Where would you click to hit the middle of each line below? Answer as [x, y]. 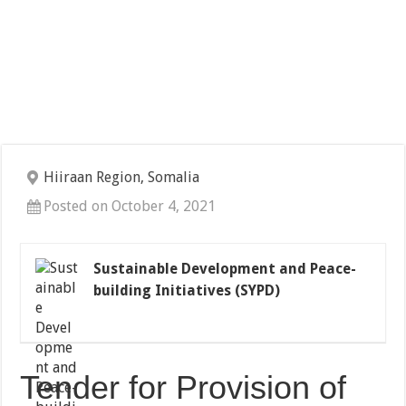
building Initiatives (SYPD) [187, 291]
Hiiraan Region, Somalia [122, 178]
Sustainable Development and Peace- [225, 269]
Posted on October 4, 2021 [130, 207]
